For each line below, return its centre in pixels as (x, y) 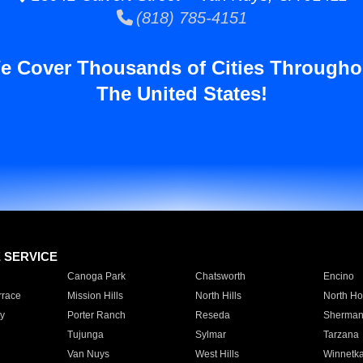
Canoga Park (96, 276)
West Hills (217, 354)
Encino (338, 276)
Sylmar (210, 335)
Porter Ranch (96, 315)
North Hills (218, 296)
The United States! (181, 94)
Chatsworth (220, 276)
